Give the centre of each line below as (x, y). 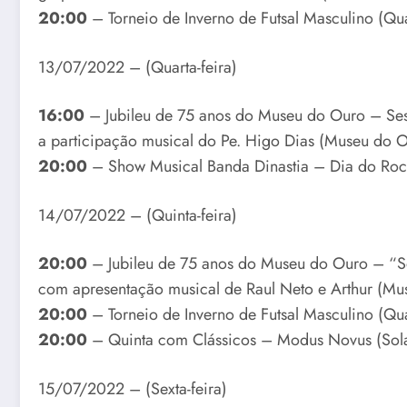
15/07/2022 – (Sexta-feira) (133, 389)
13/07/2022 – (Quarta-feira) (138, 67)
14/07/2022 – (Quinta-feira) (138, 215)
